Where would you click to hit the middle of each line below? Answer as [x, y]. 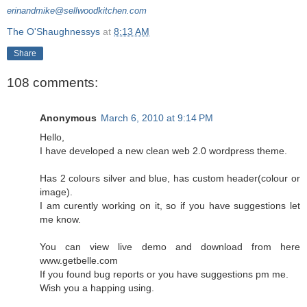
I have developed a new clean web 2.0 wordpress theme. [163, 150]
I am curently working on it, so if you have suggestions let [170, 205]
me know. [60, 219]
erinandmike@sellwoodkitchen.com [77, 10]
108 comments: [52, 82]
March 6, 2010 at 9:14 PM [157, 118]
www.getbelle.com [79, 260]
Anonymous [68, 118]
